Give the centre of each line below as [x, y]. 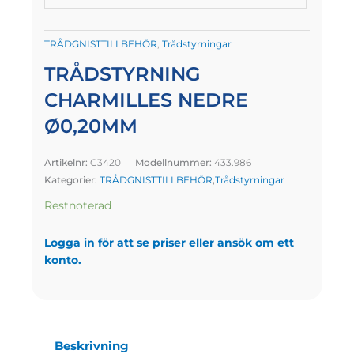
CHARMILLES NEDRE [146, 100]
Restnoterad [77, 205]
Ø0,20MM [90, 126]
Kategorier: [72, 179]
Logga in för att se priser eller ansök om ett [169, 242]
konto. [62, 260]
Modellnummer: [174, 162]
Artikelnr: [67, 162]
